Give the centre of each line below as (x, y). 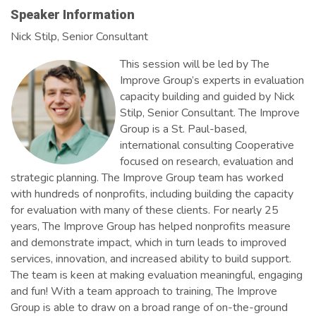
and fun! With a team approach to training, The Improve (144, 291)
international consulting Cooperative (207, 145)
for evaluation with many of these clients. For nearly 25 (145, 210)
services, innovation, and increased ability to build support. (151, 259)
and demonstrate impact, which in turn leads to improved (148, 242)
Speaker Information (73, 14)
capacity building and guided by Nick (207, 96)
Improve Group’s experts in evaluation (212, 80)
